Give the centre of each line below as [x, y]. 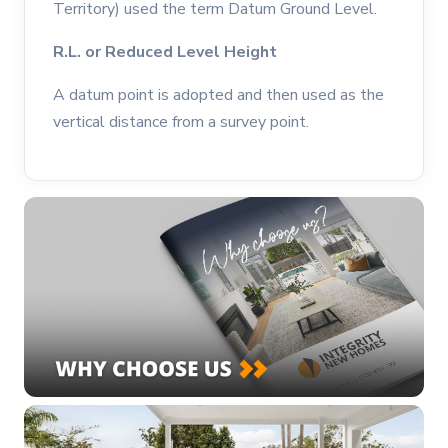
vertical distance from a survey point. [181, 121]
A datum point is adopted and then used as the [218, 94]
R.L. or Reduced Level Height [165, 51]
